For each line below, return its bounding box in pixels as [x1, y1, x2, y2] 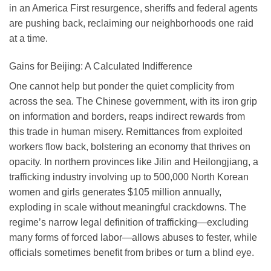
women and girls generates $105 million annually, [9, 186, 221, 197]
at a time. [9, 33, 48, 44]
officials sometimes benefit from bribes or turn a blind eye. [9, 247, 254, 258]
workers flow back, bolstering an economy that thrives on [9, 141, 250, 152]
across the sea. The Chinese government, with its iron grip [9, 96, 257, 106]
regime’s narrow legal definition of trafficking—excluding [9, 217, 249, 227]
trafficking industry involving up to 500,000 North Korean [9, 171, 249, 182]
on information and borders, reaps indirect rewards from [9, 111, 245, 122]
